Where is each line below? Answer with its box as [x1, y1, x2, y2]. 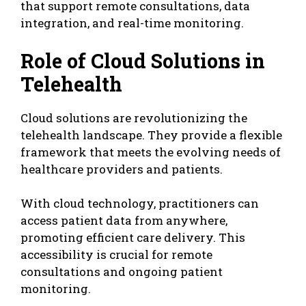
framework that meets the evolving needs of [20, 143, 281, 160]
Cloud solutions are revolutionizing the [20, 109, 247, 126]
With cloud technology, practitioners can [20, 195, 259, 212]
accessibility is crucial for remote [20, 247, 212, 263]
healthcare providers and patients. [20, 161, 223, 177]
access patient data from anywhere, [20, 212, 227, 229]
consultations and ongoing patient [20, 264, 223, 280]
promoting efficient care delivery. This [20, 229, 245, 246]
